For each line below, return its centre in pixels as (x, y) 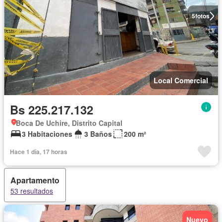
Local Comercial (181, 80)
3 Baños (98, 134)
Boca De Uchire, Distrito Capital (69, 123)
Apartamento (35, 180)
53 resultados (32, 191)
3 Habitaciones (47, 134)
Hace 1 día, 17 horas (39, 152)
